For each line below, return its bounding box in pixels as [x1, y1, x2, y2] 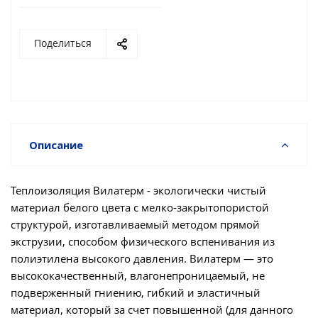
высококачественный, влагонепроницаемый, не [11, 268, 265, 283]
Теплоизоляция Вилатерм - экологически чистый [11, 183, 266, 197]
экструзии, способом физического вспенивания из [11, 234, 275, 248]
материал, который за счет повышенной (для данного [11, 302, 293, 317]
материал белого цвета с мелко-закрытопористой [11, 200, 269, 214]
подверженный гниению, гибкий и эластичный [11, 285, 261, 300]
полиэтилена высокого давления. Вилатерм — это [11, 251, 273, 265]
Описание [29, 138, 83, 152]
